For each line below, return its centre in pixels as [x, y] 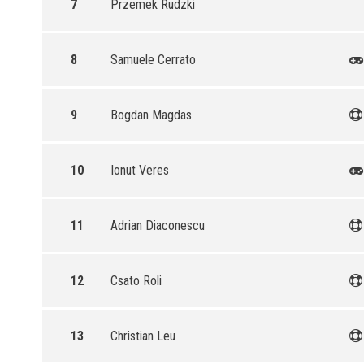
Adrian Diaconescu [158, 225]
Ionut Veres [140, 170]
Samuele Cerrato [153, 60]
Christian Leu [143, 336]
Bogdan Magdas [151, 115]
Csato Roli [136, 281]
